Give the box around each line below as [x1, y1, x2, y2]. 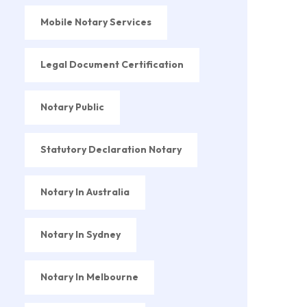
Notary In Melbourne [40, 270, 138, 283]
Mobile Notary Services [40, 15, 151, 28]
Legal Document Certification [40, 58, 184, 71]
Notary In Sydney [40, 228, 121, 241]
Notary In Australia [40, 185, 130, 198]
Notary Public [40, 100, 104, 113]
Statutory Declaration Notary [40, 143, 182, 156]
